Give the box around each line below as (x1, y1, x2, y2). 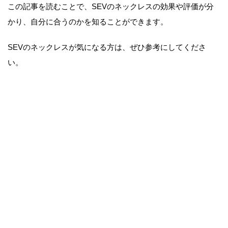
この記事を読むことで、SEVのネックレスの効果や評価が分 (8, 2, 214, 11)
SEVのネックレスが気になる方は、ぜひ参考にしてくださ (8, 43, 206, 52)
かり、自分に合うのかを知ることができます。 (8, 17, 168, 26)
